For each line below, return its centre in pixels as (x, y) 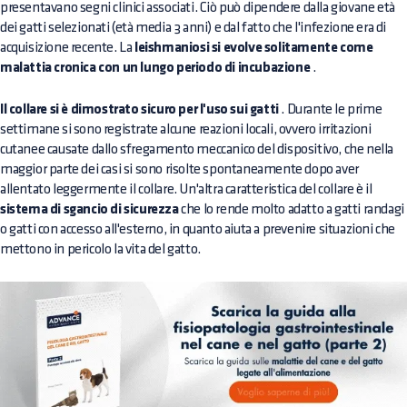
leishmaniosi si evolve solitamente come (254, 48)
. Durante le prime (330, 109)
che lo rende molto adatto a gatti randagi (291, 209)
